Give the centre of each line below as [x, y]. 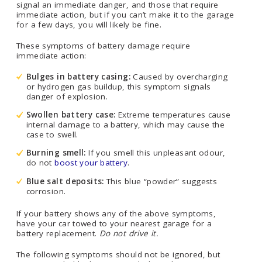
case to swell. [52, 135]
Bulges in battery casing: [78, 76]
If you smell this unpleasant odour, [156, 153]
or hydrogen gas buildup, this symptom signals [118, 86]
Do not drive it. [129, 234]
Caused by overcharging [179, 76]
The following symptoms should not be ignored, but [118, 254]
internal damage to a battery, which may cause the [125, 125]
